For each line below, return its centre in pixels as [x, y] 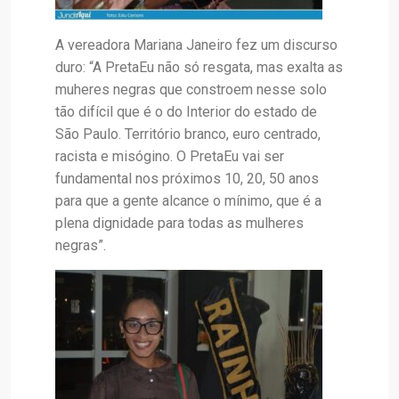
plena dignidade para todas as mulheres [179, 224]
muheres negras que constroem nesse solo [191, 90]
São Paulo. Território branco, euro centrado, [188, 134]
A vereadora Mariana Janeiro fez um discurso [196, 45]
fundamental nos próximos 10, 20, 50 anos [187, 179]
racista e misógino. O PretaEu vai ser [170, 157]
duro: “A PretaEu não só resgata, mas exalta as [199, 68]
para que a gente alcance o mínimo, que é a [188, 201]
